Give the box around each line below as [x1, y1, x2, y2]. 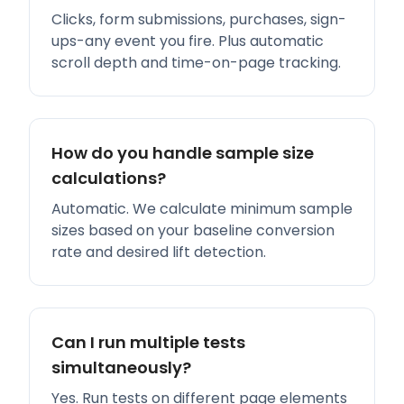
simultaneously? [51, 356, 191, 379]
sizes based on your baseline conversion [51, 220, 335, 241]
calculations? [51, 167, 166, 189]
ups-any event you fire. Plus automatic [51, 31, 324, 51]
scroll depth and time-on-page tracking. [51, 52, 341, 73]
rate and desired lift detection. [51, 242, 266, 262]
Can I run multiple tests [51, 331, 245, 353]
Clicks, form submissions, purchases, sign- [51, 9, 346, 30]
